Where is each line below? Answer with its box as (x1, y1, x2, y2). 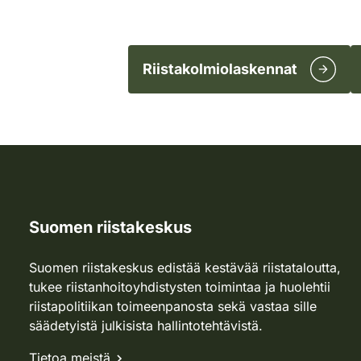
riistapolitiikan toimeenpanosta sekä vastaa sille (29, 298, 317, 314)
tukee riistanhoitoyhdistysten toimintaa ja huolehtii (29, 279, 330, 295)
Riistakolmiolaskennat (143, 60, 297, 77)
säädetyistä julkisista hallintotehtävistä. (29, 317, 263, 334)
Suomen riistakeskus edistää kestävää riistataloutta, (29, 259, 341, 276)
